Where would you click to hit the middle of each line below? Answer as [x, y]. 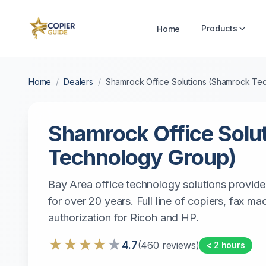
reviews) [179, 245]
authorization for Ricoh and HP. [123, 218]
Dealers [78, 82]
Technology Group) [142, 157]
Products [219, 28]
